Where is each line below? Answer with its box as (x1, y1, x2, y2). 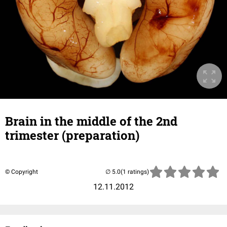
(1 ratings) (121, 168, 149, 175)
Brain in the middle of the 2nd (5, 112, 177, 129)
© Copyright (5, 168, 38, 175)
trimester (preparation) (5, 127, 139, 143)
